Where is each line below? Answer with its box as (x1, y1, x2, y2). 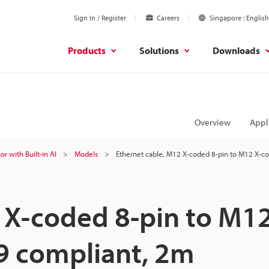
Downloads (213, 44, 260, 56)
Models (74, 149, 98, 159)
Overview (195, 116, 231, 128)
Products (68, 44, 106, 56)
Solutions (139, 44, 179, 56)
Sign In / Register (74, 13, 126, 22)
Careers (157, 13, 180, 22)
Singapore (210, 13, 241, 22)
